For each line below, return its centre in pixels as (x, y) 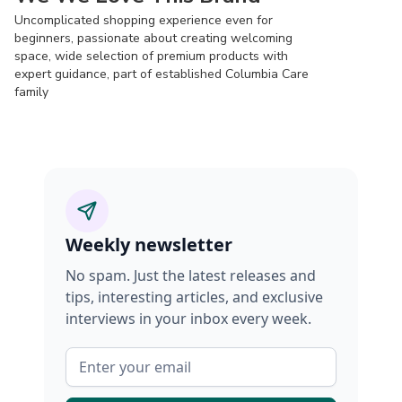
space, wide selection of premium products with (151, 56)
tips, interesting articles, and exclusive (194, 297)
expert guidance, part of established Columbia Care (162, 74)
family (31, 92)
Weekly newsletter (149, 245)
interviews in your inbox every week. (188, 319)
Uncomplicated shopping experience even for (144, 20)
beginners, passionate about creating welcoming (153, 38)
